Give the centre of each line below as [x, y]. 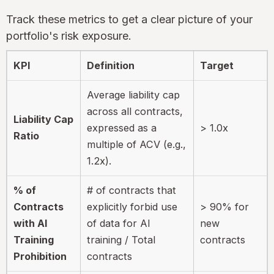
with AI [31, 223]
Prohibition [40, 256]
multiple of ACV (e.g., [137, 144]
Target [217, 65]
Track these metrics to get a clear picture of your [129, 19]
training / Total [121, 239]
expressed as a [122, 128]
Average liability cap [134, 94]
